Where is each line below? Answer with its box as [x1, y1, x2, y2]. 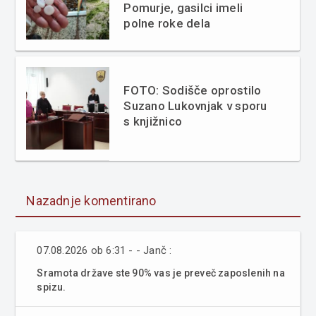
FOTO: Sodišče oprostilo [123, 83, 262, 97]
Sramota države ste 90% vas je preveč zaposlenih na [37, 267, 285, 279]
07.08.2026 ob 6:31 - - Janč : [37, 243, 172, 257]
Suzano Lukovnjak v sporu [123, 98, 267, 113]
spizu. [37, 281, 66, 293]
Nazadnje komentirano [26, 193, 157, 208]
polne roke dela [123, 16, 211, 30]
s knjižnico [123, 114, 183, 128]
